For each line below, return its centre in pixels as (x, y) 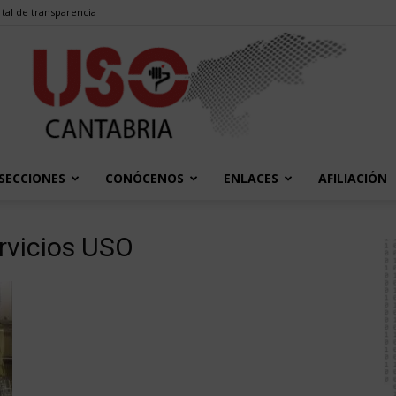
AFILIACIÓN (353, 178)
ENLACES (251, 178)
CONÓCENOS (145, 178)
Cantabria (225, 328)
